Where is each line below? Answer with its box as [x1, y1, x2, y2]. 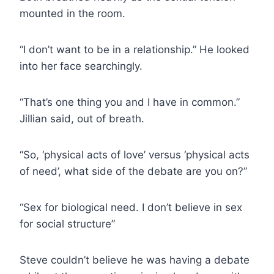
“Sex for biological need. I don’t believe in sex [20, 201, 242, 213]
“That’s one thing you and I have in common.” [20, 95, 240, 108]
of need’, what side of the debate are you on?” [20, 165, 247, 177]
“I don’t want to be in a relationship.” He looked [20, 43, 250, 56]
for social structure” [20, 217, 115, 230]
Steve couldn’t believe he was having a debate [20, 253, 250, 266]
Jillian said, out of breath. [20, 112, 144, 125]
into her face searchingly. [20, 59, 143, 72]
